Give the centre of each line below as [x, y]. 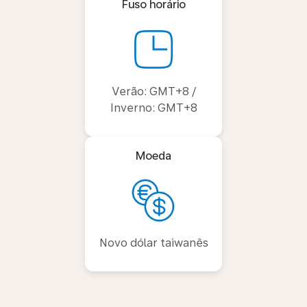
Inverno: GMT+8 [153, 108]
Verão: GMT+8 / [153, 91]
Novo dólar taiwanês [153, 243]
